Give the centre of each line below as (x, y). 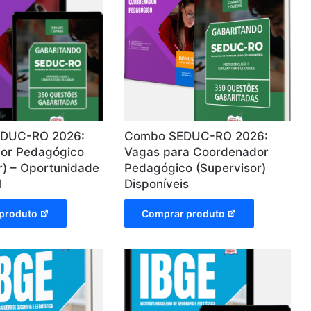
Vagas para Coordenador (197, 152)
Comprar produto (184, 213)
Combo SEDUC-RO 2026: (196, 136)
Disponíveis (157, 184)
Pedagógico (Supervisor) (195, 168)
